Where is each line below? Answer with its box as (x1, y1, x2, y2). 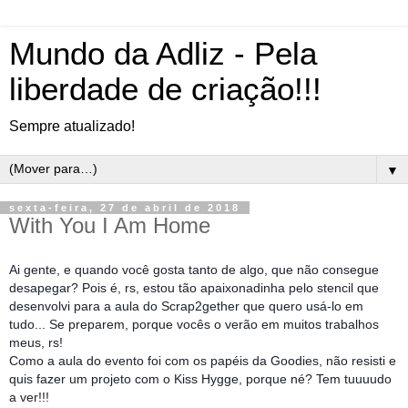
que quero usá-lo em (243, 298, 363, 313)
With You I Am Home (9, 213, 210, 238)
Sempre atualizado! (9, 118, 135, 134)
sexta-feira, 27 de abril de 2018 (9, 202, 240, 213)
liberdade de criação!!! (9, 72, 321, 107)
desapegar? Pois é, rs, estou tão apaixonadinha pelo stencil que (9, 280, 379, 295)
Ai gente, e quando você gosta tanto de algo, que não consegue (9, 261, 379, 277)
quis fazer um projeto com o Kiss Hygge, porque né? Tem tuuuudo (9, 371, 392, 386)
